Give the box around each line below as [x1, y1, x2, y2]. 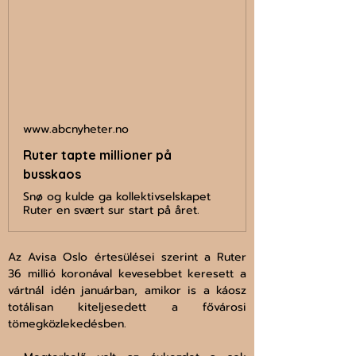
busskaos [23, 166, 81, 183]
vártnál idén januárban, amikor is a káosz [8, 282, 246, 300]
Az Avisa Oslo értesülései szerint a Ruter [8, 249, 246, 266]
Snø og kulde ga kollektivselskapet [23, 188, 211, 206]
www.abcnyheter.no [23, 121, 129, 138]
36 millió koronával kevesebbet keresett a [8, 265, 246, 283]
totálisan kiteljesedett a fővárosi [8, 299, 246, 316]
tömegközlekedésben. [8, 315, 126, 333]
